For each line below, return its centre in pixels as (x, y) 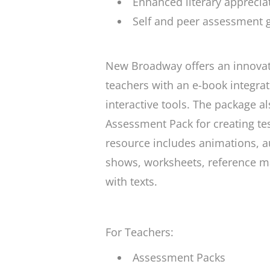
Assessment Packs (179, 257)
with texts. (131, 181)
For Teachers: (139, 232)
